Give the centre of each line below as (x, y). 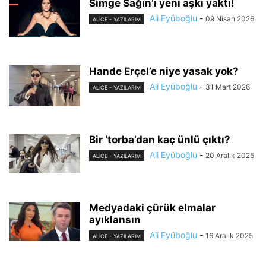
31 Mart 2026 (228, 87)
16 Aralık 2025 (229, 235)
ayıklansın (115, 220)
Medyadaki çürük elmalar (152, 208)
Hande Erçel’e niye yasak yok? (164, 71)
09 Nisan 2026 (230, 19)
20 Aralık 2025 (230, 155)
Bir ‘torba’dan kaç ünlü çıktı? (160, 140)
